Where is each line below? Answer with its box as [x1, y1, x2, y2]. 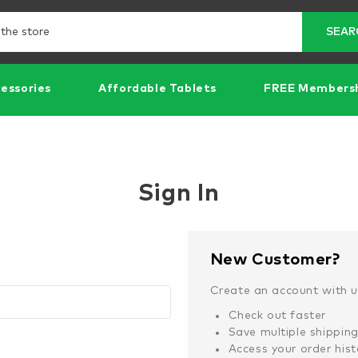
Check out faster [228, 310, 327, 321]
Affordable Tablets [98, 83, 217, 94]
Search [168, 14, 209, 26]
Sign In [138, 181, 220, 205]
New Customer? [209, 252, 340, 268]
